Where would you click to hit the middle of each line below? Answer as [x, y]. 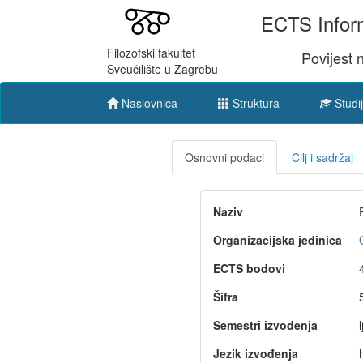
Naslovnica [149, 102]
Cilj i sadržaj [322, 157]
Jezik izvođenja [256, 353]
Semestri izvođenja [265, 325]
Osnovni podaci [224, 157]
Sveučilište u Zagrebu [162, 68]
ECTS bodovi [249, 268]
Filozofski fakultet [151, 52]
